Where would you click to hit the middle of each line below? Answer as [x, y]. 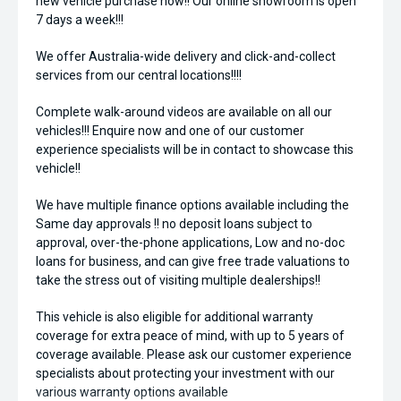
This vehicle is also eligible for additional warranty [175, 317]
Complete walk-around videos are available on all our [184, 112]
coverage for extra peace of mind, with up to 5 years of [190, 336]
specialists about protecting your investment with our [185, 373]
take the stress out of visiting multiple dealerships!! [178, 280]
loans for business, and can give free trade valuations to [193, 261]
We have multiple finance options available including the [192, 205]
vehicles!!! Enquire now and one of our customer [170, 131]
